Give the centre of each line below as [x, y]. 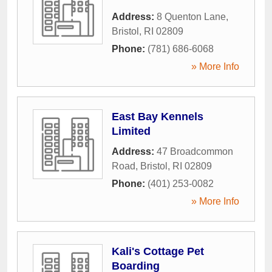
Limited [131, 131]
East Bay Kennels [158, 116]
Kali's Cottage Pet [158, 251]
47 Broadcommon [195, 151]
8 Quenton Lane [191, 16]
